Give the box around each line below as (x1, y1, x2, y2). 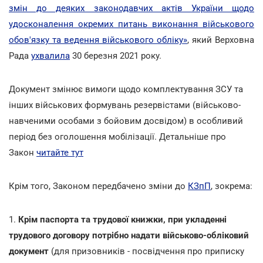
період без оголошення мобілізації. (9, 131, 157, 142)
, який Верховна (187, 34, 254, 45)
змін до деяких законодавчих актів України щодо (9, 2, 254, 14)
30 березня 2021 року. (70, 50, 166, 61)
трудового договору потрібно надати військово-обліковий (9, 230, 249, 241)
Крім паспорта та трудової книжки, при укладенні (18, 214, 227, 225)
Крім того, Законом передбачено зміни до (9, 180, 188, 191)
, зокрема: (211, 180, 252, 191)
